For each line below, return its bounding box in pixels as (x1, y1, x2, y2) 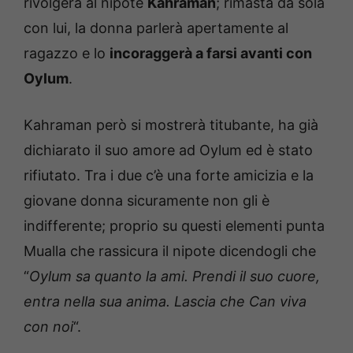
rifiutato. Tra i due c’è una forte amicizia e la (24, 167, 314, 184)
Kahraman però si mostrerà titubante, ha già (24, 117, 318, 134)
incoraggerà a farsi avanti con (110, 45, 312, 62)
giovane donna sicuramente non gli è (24, 192, 269, 210)
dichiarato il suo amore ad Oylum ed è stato (24, 142, 313, 159)
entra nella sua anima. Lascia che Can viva (24, 293, 307, 310)
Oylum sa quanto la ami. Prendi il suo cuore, (29, 268, 320, 285)
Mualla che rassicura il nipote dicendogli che (24, 243, 316, 260)
